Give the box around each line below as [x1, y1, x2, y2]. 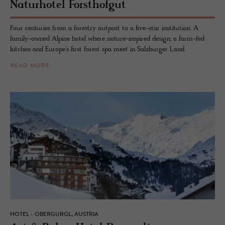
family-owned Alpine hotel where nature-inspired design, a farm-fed [10, 34, 204, 43]
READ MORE [10, 62, 50, 69]
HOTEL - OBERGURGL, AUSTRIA [10, 211, 98, 217]
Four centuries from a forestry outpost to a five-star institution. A [10, 24, 198, 33]
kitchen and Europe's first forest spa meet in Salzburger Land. [10, 45, 185, 54]
